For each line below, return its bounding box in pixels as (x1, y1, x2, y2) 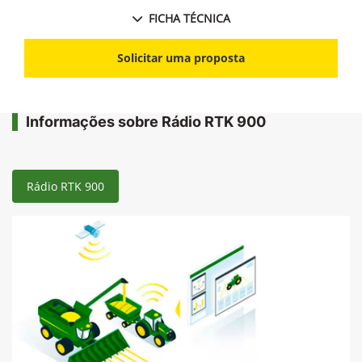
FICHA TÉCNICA (148, 10, 230, 26)
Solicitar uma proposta (117, 50, 245, 66)
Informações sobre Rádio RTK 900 (26, 112, 266, 130)
